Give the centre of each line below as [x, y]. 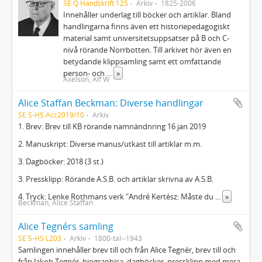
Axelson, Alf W [87, 79]
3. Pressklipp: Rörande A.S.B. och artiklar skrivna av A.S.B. [116, 179]
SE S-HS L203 [40, 238]
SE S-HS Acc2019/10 [51, 115]
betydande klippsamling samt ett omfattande [142, 61]
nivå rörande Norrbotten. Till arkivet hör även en [148, 50]
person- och [85, 73]
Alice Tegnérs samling [66, 226]
